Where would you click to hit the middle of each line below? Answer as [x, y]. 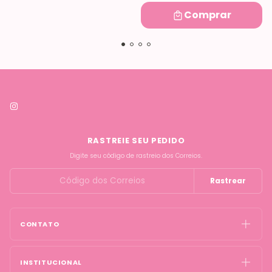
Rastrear [228, 180]
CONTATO [40, 224]
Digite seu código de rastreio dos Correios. [136, 155]
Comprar [208, 15]
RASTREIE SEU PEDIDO [136, 140]
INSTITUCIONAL [51, 262]
